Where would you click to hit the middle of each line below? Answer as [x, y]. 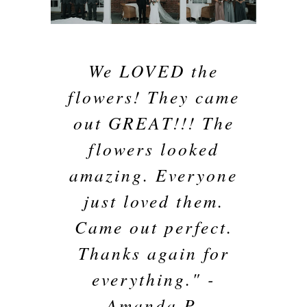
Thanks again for [153, 253]
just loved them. [153, 200]
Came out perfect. [153, 226]
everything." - [153, 279]
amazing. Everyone [153, 174]
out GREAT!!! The [153, 122]
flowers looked [153, 148]
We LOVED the [153, 70]
